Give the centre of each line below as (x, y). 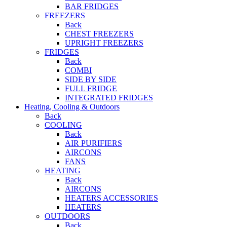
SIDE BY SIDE (91, 80)
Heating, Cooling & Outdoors (72, 107)
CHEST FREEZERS (99, 34)
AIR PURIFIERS (93, 143)
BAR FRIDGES (92, 7)
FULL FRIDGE (91, 89)
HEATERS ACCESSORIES (111, 198)
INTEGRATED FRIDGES (109, 98)
